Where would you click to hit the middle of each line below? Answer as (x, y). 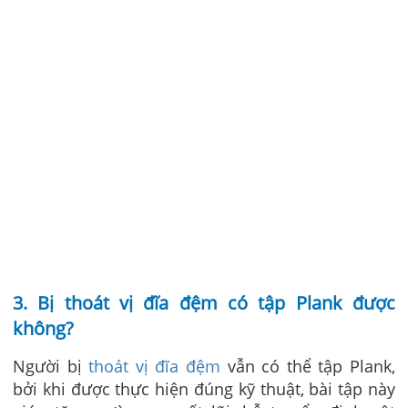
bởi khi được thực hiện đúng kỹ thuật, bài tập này (204, 388)
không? (43, 328)
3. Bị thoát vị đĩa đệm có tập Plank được (204, 302)
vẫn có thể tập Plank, (308, 366)
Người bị (51, 366)
